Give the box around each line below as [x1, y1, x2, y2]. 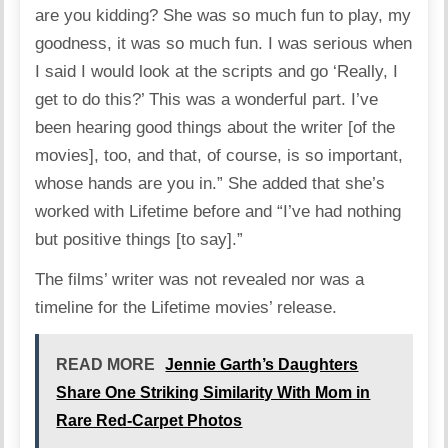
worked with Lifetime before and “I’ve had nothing [35, 201, 402, 221]
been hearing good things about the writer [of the [35, 117, 396, 137]
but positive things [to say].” [35, 229, 244, 249]
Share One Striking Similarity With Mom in [56, 383, 371, 401]
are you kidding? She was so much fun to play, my [35, 5, 412, 25]
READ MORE [56, 355, 156, 373]
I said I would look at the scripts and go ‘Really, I [35, 61, 399, 81]
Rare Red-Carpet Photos [56, 411, 243, 429]
